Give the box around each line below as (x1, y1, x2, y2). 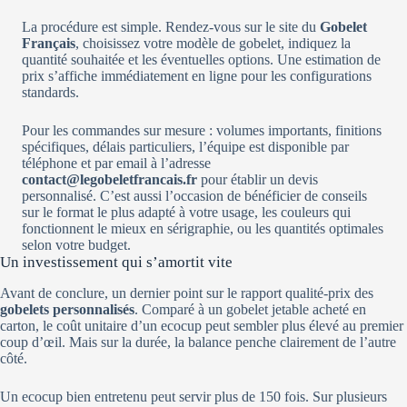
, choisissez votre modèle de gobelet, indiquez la (75, 35, 351, 52)
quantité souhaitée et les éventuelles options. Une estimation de (22, 52, 381, 68)
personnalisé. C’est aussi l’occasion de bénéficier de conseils (22, 188, 367, 204)
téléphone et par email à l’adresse (22, 155, 211, 172)
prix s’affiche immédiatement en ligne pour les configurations (22, 68, 372, 84)
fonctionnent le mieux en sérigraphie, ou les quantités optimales (22, 221, 383, 237)
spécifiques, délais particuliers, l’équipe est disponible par (22, 139, 349, 155)
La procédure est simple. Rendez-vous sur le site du (22, 19, 320, 35)
